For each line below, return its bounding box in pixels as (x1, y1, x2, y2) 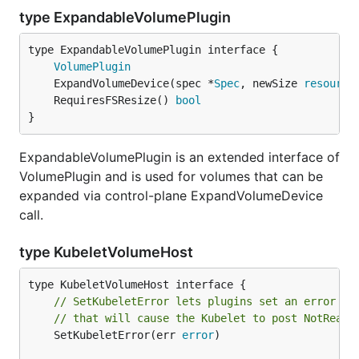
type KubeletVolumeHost (19, 244, 196, 260)
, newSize (240, 77, 304, 90)
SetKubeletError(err (54, 329, 182, 341)
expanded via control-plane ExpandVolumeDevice (19, 188, 323, 204)
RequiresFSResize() (54, 94, 175, 107)
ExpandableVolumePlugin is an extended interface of (19, 149, 340, 165)
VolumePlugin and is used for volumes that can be (19, 168, 323, 184)
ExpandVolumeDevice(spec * (54, 77, 214, 90)
